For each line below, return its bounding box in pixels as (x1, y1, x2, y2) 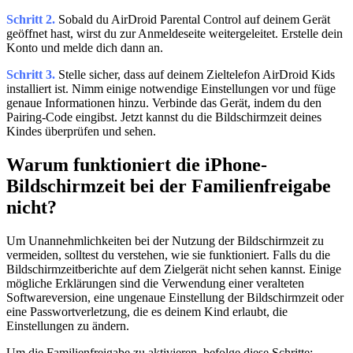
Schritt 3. (6, 68, 58, 82)
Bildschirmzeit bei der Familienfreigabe (6, 176, 331, 197)
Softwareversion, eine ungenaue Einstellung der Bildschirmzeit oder (6, 291, 344, 305)
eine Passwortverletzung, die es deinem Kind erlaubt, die (6, 305, 288, 319)
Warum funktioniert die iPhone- (6, 154, 267, 176)
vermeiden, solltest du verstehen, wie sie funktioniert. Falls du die (6, 248, 330, 262)
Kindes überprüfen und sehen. (6, 124, 156, 139)
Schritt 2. (6, 13, 58, 27)
